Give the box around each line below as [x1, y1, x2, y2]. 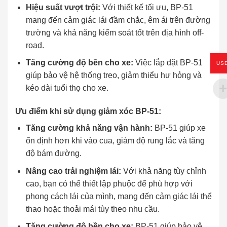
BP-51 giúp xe [152, 123, 206, 132]
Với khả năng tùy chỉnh [121, 166, 206, 175]
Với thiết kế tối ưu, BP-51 [100, 3, 193, 12]
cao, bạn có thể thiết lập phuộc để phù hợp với [25, 179, 193, 188]
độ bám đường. [25, 148, 82, 158]
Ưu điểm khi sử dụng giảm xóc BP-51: [15, 106, 161, 116]
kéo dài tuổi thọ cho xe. [25, 84, 108, 93]
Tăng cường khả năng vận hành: [25, 123, 153, 132]
